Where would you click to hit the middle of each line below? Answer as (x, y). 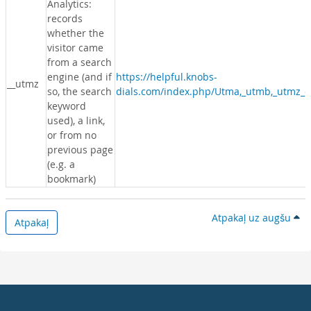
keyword (67, 106)
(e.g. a (61, 164)
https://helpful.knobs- (167, 77)
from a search (79, 62)
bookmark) (72, 179)
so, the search (79, 91)
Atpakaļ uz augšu (253, 218)
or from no (72, 135)
